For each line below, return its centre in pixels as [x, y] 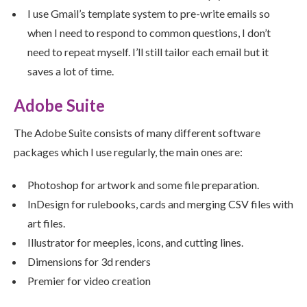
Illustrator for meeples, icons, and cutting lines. [135, 243]
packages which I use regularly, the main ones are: [128, 152]
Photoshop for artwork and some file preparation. [143, 185]
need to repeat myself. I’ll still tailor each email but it [148, 52]
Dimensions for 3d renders [89, 262]
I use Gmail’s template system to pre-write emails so [149, 14]
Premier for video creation [89, 281]
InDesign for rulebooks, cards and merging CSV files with [160, 204]
